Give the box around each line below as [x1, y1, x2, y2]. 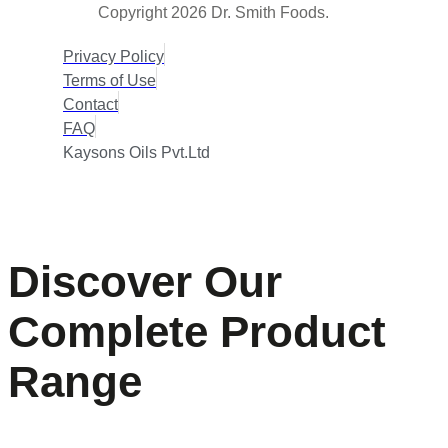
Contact [63, 95, 118, 113]
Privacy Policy [63, 47, 164, 65]
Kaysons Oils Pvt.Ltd [63, 143, 210, 161]
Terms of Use [63, 71, 156, 89]
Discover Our [8, 256, 282, 306]
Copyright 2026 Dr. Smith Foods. [98, 3, 330, 21]
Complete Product [8, 306, 386, 356]
